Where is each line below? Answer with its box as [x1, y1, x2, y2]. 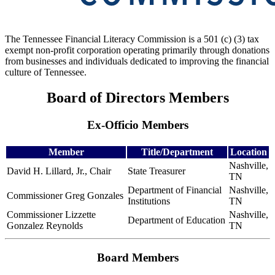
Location [230, 147, 267, 158]
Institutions [128, 196, 170, 207]
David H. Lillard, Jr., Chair [7, 166, 111, 177]
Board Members [96, 250, 179, 264]
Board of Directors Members [46, 90, 229, 106]
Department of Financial [128, 185, 222, 196]
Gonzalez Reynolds [7, 220, 83, 231]
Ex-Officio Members [87, 118, 188, 132]
